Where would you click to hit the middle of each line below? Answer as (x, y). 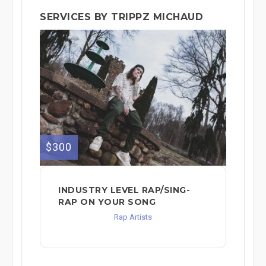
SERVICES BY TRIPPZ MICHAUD (121, 17)
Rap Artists (133, 217)
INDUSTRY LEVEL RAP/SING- (124, 190)
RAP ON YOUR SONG (107, 202)
